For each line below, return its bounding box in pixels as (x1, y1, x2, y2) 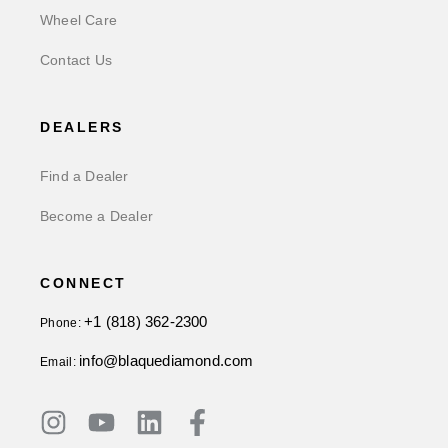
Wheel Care (40, 12, 117, 28)
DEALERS (40, 119, 124, 135)
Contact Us (40, 52, 112, 68)
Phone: (40, 316, 85, 330)
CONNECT (40, 275, 127, 291)
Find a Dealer (40, 168, 129, 184)
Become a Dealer (40, 208, 153, 224)
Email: (40, 355, 80, 370)
